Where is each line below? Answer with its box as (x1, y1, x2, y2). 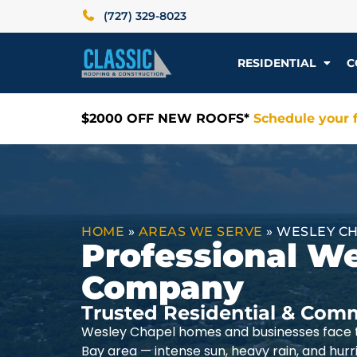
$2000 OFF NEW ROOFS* (81, 111, 253, 126)
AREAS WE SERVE (138, 224, 263, 239)
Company (81, 268, 244, 307)
